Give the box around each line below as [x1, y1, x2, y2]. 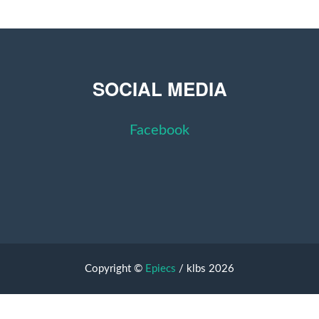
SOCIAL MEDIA [92, 75, 227, 102]
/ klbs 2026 [176, 263, 234, 274]
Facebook [130, 123, 189, 137]
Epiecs [145, 263, 176, 274]
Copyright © [85, 263, 145, 274]
